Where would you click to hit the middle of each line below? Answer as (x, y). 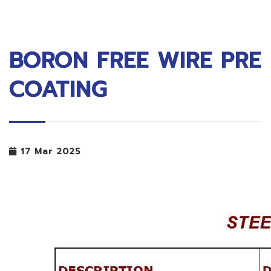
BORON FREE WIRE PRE (135, 60)
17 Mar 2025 (49, 152)
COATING (58, 90)
